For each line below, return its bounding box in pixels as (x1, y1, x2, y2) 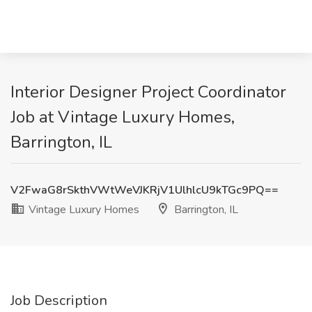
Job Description (10, 291, 107, 310)
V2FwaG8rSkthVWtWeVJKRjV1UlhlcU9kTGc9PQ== (10, 182, 279, 198)
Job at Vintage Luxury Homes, (10, 106, 235, 128)
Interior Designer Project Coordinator (10, 81, 286, 103)
